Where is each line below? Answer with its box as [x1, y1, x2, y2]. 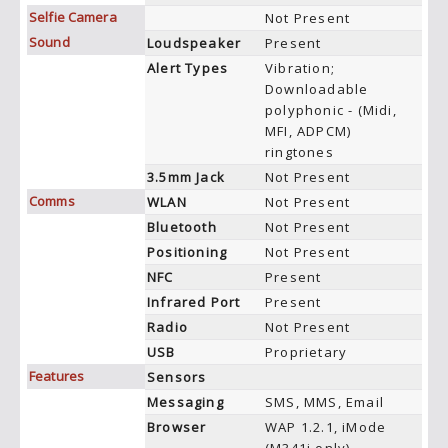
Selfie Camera [29, 8, 117, 26]
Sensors [147, 368, 207, 386]
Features [29, 367, 85, 385]
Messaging [147, 393, 224, 411]
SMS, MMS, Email [265, 393, 384, 411]
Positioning [147, 243, 228, 261]
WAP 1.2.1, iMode [265, 418, 387, 436]
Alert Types [147, 59, 229, 77]
